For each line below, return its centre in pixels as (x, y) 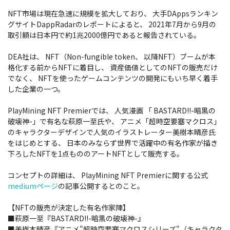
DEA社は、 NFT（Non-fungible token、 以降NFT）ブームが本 (112, 57)
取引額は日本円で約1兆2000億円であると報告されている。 (104, 35)
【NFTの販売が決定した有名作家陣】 (69, 208)
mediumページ (33, 186)
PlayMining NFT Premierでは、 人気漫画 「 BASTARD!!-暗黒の (112, 111)
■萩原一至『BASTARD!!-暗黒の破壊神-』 (76, 218)
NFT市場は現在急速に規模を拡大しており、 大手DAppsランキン (113, 14)
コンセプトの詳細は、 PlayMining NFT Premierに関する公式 (108, 175)
